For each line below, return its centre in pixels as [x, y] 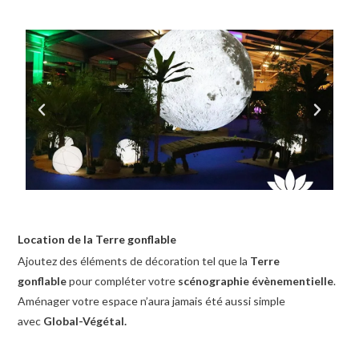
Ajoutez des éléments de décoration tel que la [134, 261]
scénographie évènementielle [256, 281]
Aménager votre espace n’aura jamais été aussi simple [152, 301]
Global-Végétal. [85, 321]
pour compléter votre [123, 281]
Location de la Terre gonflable [97, 240]
